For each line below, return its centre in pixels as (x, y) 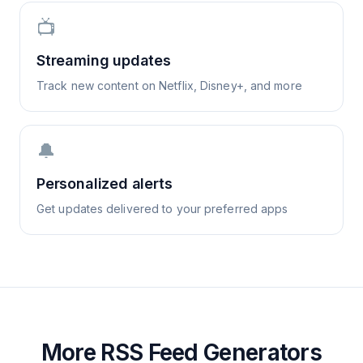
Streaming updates (104, 60)
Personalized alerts (105, 184)
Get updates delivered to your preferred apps (162, 209)
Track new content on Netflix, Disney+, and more (169, 85)
